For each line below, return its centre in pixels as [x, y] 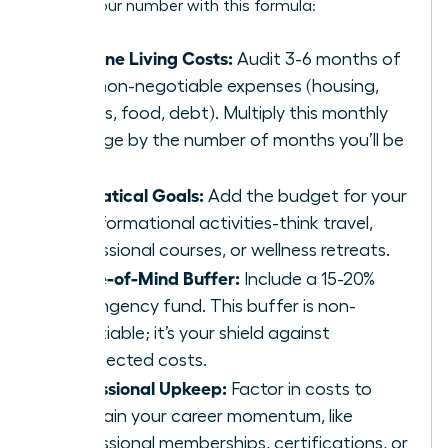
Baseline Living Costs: [145, 56]
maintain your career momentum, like [205, 415]
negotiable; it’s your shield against [193, 332]
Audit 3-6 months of [317, 58]
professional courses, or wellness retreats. [223, 249]
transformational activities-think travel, [215, 222]
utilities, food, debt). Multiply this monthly [222, 112]
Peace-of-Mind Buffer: [148, 276]
